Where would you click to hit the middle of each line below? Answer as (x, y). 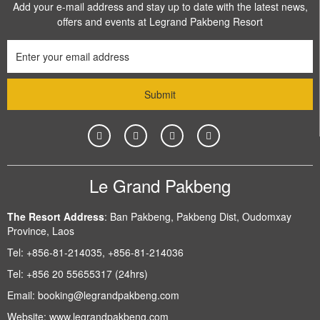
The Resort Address (56, 216)
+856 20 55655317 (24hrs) (87, 273)
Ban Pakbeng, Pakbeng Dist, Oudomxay (199, 216)
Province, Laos (41, 230)
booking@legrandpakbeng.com (109, 295)
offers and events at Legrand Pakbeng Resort (160, 21)
